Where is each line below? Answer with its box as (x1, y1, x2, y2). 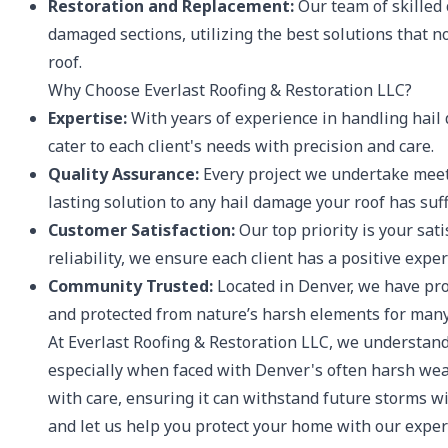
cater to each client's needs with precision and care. (48, 135, 434, 157)
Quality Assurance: (48, 163, 199, 185)
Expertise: (48, 107, 127, 129)
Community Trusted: (48, 275, 213, 297)
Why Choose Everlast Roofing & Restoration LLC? (48, 79, 412, 101)
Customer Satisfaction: (48, 219, 235, 241)
